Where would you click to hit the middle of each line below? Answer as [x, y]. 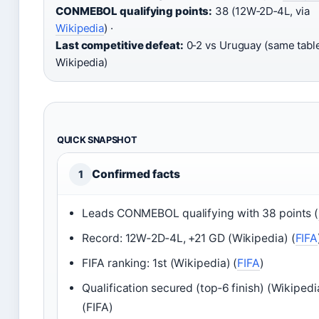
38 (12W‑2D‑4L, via [261, 11]
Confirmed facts [136, 174]
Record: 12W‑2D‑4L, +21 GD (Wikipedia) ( [189, 238]
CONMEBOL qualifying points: [134, 11]
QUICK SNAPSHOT [97, 140]
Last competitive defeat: [120, 45]
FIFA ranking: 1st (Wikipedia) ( [160, 263]
